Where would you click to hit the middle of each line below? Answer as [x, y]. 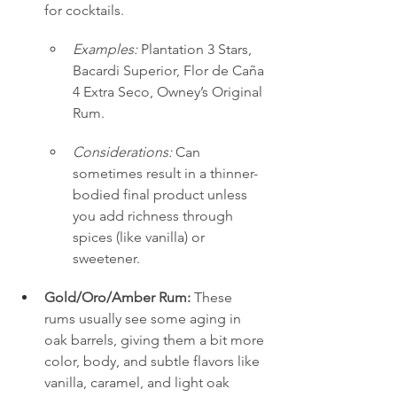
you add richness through [155, 215]
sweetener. [106, 258]
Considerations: [122, 152]
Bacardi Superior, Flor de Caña [170, 70]
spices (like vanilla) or [140, 237]
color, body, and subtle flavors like [154, 361]
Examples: [105, 49]
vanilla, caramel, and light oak [139, 382]
